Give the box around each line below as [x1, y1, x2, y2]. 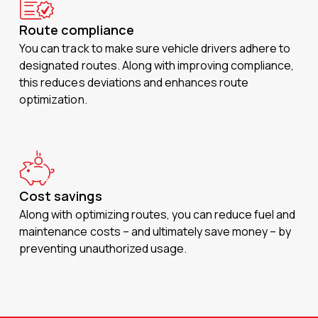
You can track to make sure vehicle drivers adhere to [19, 40, 291, 56]
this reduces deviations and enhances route [19, 75, 249, 90]
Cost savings [19, 187, 102, 204]
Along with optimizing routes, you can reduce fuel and [19, 207, 296, 222]
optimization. [19, 92, 87, 107]
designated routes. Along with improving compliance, [19, 57, 295, 73]
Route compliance [19, 21, 134, 38]
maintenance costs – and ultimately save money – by [19, 224, 292, 239]
